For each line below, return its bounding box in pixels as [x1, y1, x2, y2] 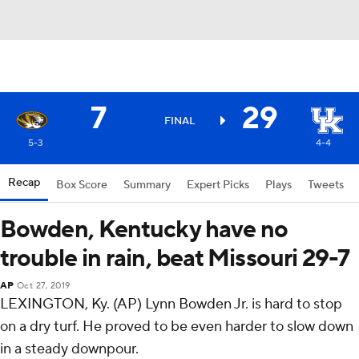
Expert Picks [187, 178, 249, 192]
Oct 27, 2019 [16, 280, 71, 292]
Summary [123, 178, 171, 192]
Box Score [56, 178, 107, 192]
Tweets [308, 178, 344, 192]
